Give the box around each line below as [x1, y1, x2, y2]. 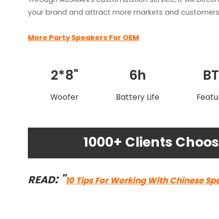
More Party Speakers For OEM [27, 32, 139, 43]
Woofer [50, 92, 79, 103]
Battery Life [116, 92, 160, 103]
